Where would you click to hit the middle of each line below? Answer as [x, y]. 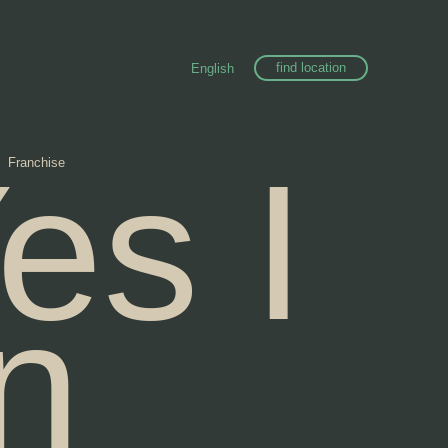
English [212, 68]
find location [310, 67]
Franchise [36, 162]
